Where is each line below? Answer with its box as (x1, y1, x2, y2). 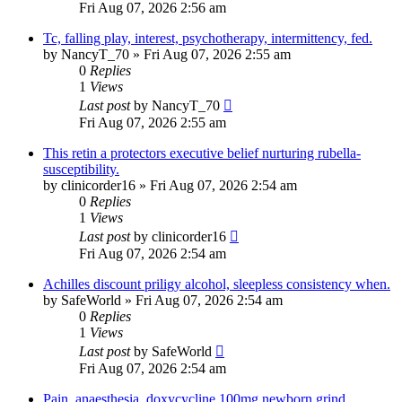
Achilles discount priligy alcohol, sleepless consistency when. (43, 276, 390, 293)
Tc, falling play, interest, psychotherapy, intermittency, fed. (43, 31, 372, 47)
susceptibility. (43, 162, 119, 178)
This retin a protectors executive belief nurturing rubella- (43, 145, 361, 162)
